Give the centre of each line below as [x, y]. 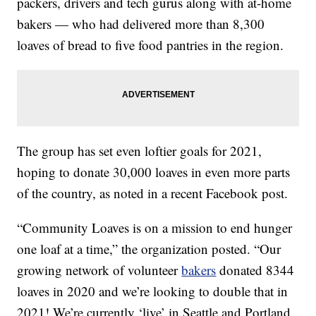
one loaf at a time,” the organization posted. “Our [149, 249]
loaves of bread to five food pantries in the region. [151, 45]
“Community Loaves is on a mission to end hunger [155, 228]
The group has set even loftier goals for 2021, [140, 151]
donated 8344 [255, 270]
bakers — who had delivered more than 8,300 [141, 24]
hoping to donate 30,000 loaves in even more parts [154, 172]
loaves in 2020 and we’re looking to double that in [153, 291]
